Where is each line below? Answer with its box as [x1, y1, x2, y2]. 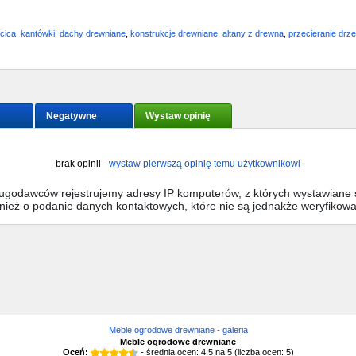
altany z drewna [222, 29, 284, 39]
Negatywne [46, 110, 97, 122]
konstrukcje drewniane [130, 29, 218, 39]
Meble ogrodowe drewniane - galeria [108, 325, 248, 335]
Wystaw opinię [145, 110, 211, 122]
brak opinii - [56, 158, 109, 170]
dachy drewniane [60, 29, 126, 39]
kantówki [21, 29, 55, 39]
